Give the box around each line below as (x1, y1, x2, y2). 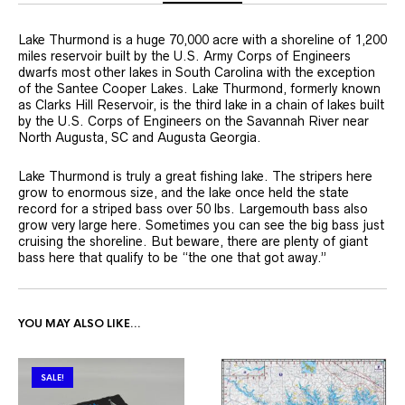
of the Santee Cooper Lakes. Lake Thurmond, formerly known (18, 81, 381, 97)
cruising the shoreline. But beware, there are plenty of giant (18, 234, 368, 250)
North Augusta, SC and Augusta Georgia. (18, 130, 261, 146)
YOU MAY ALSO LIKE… (18, 316, 141, 332)
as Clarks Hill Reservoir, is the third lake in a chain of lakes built (18, 98, 384, 113)
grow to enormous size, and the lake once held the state (18, 185, 349, 201)
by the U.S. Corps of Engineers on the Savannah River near (18, 114, 369, 129)
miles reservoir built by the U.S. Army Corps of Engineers (18, 49, 351, 64)
